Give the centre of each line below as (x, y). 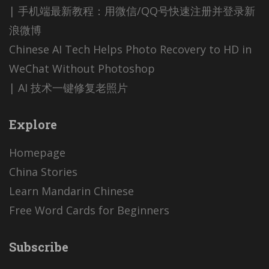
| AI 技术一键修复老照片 (68, 88)
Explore (33, 125)
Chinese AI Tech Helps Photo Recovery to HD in (130, 50)
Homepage (37, 153)
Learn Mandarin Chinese (71, 191)
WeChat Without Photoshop (82, 69)
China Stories (43, 172)
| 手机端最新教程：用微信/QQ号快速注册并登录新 (132, 11)
